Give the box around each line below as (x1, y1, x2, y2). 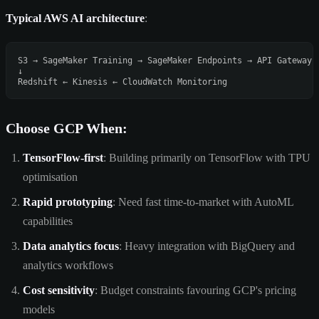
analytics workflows (23, 258, 113, 271)
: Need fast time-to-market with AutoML (113, 195, 293, 208)
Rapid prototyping (23, 195, 113, 208)
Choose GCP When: (6, 120, 127, 136)
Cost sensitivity (23, 283, 95, 296)
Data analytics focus (23, 239, 119, 252)
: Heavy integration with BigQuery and (119, 239, 295, 252)
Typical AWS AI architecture (6, 11, 145, 24)
